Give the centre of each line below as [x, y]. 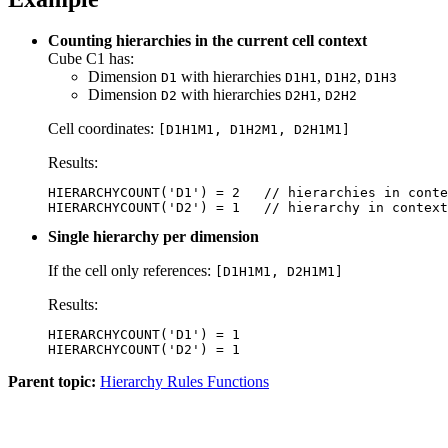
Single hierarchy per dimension [153, 237]
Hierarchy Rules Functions [184, 382]
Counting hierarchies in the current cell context [207, 41]
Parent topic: [52, 382]
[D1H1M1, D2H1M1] [279, 272]
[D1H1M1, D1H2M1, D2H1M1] [254, 130]
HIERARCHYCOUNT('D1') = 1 [144, 335]
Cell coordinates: [103, 129]
